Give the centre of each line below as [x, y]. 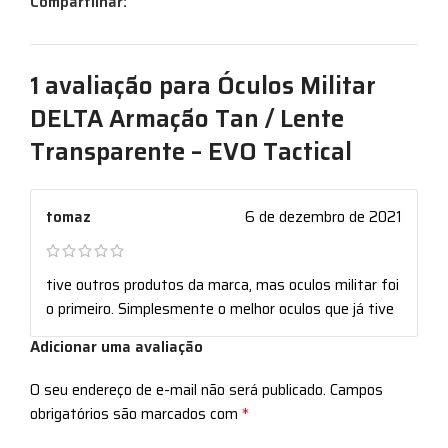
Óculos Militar [296, 86]
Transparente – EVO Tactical [191, 152]
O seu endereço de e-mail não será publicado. [178, 390]
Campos [356, 390]
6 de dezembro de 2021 [323, 217]
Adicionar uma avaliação [116, 347]
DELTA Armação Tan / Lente [187, 119]
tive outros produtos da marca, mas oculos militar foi [222, 285]
